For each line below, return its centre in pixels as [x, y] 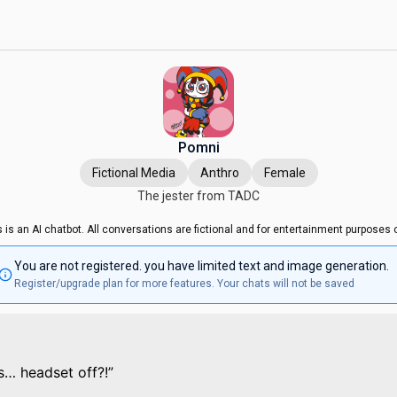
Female [284, 173]
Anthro [219, 173]
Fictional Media [133, 173]
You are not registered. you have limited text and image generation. [201, 266]
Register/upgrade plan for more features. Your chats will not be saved [184, 284]
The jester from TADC [198, 196]
